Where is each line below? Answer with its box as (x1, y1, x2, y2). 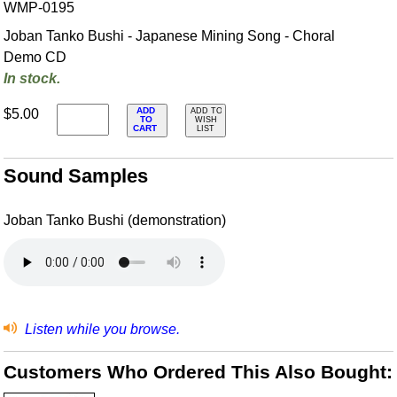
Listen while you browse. (20, 321, 180, 337)
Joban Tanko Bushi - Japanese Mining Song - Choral (4, 28, 336, 44)
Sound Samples (4, 165, 149, 187)
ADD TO (191, 106, 223, 116)
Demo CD (4, 50, 67, 66)
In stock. (4, 71, 61, 87)
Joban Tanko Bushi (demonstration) (4, 213, 227, 229)
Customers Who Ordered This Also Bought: (4, 361, 393, 382)
